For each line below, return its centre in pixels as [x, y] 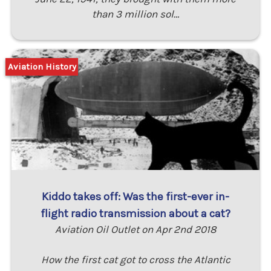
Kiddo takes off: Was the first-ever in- [135, 196]
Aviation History [42, 67]
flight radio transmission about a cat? [135, 213]
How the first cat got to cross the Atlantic [135, 259]
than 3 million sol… [135, 14]
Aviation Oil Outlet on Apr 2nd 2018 [135, 229]
